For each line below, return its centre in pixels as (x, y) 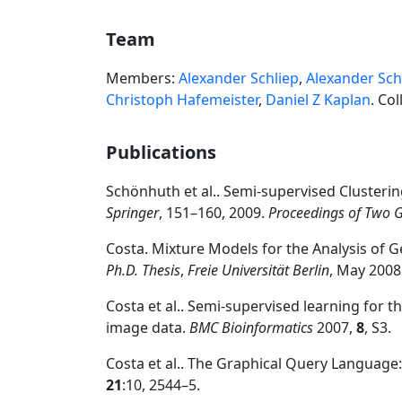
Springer (132, 213)
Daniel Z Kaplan (318, 100)
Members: (142, 78)
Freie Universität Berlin (258, 270)
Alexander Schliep (239, 78)
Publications (161, 152)
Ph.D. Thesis (143, 270)
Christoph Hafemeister (182, 100)
